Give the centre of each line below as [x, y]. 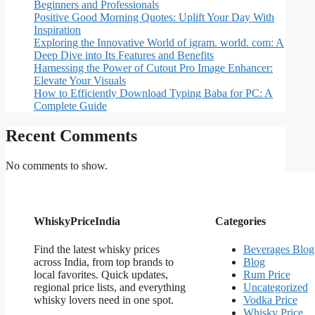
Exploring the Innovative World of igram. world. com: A [159, 43]
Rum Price [266, 274]
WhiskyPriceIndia [77, 221]
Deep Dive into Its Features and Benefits [124, 56]
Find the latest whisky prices [97, 249]
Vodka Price [270, 300]
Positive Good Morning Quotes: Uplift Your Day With [154, 18]
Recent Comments [71, 136]
